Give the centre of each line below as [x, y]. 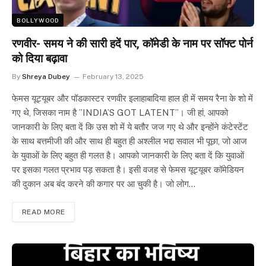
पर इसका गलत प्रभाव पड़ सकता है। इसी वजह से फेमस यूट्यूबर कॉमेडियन [128, 169]
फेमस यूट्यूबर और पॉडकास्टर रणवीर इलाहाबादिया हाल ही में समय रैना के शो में [132, 98]
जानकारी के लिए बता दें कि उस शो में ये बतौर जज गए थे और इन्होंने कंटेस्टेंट [130, 126]
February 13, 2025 [113, 76]
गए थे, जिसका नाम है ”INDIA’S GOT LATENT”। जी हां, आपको [120, 112]
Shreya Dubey [46, 76]
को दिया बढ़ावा [39, 58]
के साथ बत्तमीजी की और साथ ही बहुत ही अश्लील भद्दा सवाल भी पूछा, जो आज [129, 141]
